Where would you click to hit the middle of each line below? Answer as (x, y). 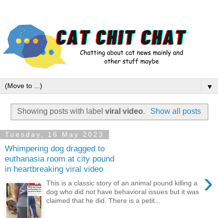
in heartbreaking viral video (54, 169)
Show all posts (175, 111)
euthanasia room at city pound (60, 159)
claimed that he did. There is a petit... (104, 201)
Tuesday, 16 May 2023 (54, 135)
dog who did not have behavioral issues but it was (123, 192)
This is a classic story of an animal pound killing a (122, 183)
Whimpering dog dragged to (55, 149)
